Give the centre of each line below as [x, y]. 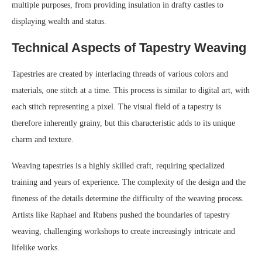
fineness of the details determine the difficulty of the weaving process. [128, 199]
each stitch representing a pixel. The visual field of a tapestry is [116, 107]
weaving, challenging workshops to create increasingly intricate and [123, 232]
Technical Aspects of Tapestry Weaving [129, 48]
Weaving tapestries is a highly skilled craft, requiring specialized [118, 166]
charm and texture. [43, 140]
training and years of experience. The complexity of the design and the [129, 182]
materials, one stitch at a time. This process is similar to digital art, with [131, 91]
